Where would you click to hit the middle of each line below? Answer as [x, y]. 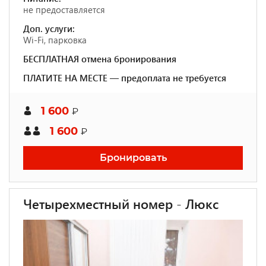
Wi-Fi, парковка [55, 40]
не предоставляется [64, 9]
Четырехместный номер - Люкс [121, 204]
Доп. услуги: [49, 28]
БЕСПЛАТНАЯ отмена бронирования [100, 59]
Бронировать [133, 158]
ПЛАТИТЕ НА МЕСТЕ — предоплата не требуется [125, 78]
